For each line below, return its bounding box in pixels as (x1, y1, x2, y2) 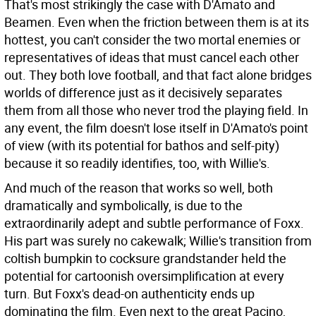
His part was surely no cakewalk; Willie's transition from (4, 232, 312, 249)
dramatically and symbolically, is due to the (4, 197, 243, 214)
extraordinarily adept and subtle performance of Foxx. (4, 214, 304, 231)
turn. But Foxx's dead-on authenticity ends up (4, 285, 255, 302)
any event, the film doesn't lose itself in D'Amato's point (4, 119, 308, 136)
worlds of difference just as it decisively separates (4, 84, 282, 101)
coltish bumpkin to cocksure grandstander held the (4, 250, 286, 267)
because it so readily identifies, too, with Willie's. (4, 154, 270, 171)
